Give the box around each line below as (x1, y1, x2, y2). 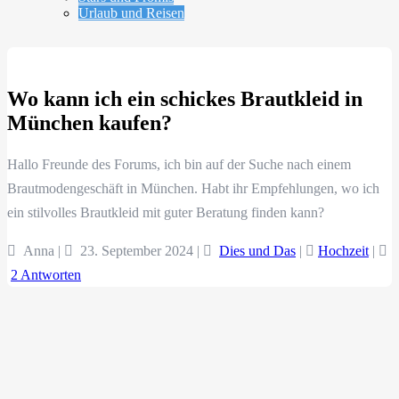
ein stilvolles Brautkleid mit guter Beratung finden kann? (7, 205, 324, 221)
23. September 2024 (80, 243, 193, 259)
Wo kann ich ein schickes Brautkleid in (7, 86, 362, 110)
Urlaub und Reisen (78, 4, 184, 20)
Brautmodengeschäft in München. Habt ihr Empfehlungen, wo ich (7, 181, 379, 197)
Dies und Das (219, 243, 296, 259)
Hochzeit (318, 243, 369, 259)
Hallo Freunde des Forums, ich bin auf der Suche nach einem (7, 157, 351, 173)
